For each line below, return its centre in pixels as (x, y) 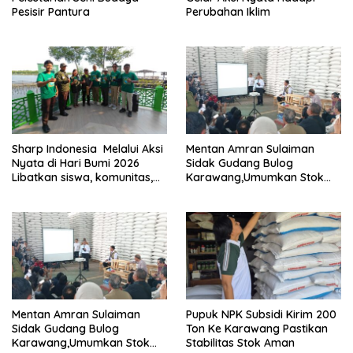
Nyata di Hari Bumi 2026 (76, 163)
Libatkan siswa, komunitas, (82, 177)
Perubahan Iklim (228, 11)
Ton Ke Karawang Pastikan (257, 328)
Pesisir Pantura (51, 11)
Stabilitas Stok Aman (240, 342)
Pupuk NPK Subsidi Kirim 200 (261, 314)
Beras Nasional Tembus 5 (253, 191)
